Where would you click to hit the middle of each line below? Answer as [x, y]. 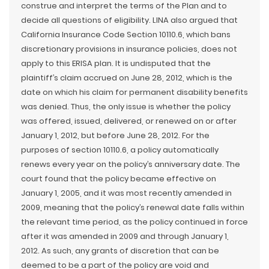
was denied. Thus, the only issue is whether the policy [126, 106]
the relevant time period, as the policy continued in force [134, 222]
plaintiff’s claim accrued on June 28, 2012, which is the [127, 77]
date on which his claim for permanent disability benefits [134, 92]
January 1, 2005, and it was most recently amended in [126, 193]
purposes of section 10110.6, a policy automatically [120, 150]
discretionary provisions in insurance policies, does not [129, 49]
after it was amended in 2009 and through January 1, [125, 236]
